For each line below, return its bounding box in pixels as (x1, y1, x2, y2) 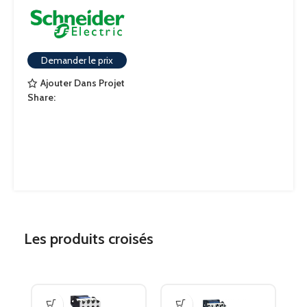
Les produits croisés (24, 230, 153, 248)
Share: (27, 90, 56, 103)
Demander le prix (41, 53, 113, 66)
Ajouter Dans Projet (40, 77, 125, 90)
